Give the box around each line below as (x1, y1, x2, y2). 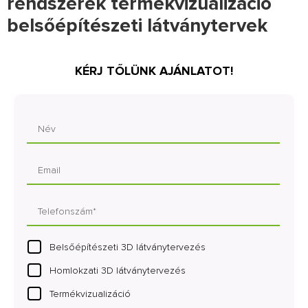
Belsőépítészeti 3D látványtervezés (49, 241, 206, 253)
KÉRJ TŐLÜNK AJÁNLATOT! (75, 63, 233, 78)
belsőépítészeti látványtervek (7, 14, 267, 37)
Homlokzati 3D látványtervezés (49, 265, 186, 276)
